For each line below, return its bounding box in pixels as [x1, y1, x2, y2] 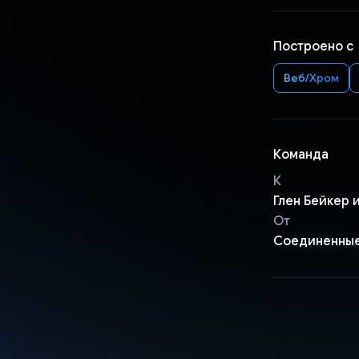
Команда [272, 146, 329, 163]
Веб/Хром [283, 70, 339, 85]
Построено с [272, 38, 353, 54]
